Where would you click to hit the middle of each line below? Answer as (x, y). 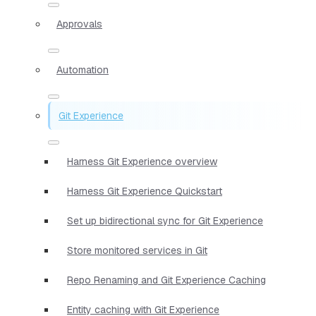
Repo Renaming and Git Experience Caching (166, 280)
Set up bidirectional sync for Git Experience (165, 220)
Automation (83, 69)
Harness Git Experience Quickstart (145, 191)
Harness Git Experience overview (142, 161)
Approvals (79, 24)
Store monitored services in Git (137, 250)
